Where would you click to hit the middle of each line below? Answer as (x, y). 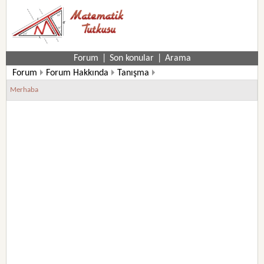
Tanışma (133, 73)
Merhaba (24, 90)
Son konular (131, 58)
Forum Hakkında (77, 73)
